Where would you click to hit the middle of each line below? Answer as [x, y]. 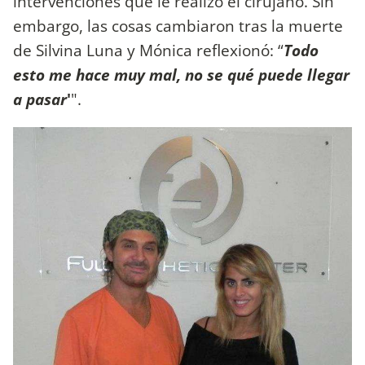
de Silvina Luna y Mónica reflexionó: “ [148, 50]
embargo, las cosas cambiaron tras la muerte [178, 25]
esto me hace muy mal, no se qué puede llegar [181, 74]
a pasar [40, 99]
